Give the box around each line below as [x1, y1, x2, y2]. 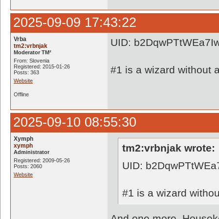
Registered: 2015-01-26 [14, 64, 70, 69]
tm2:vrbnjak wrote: [122, 142, 215, 153]
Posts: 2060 [14, 163, 42, 169]
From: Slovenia [14, 58, 49, 64]
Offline [14, 91, 29, 97]
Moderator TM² [14, 49, 51, 55]
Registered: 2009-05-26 [14, 157, 70, 163]
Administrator [14, 149, 49, 155]
